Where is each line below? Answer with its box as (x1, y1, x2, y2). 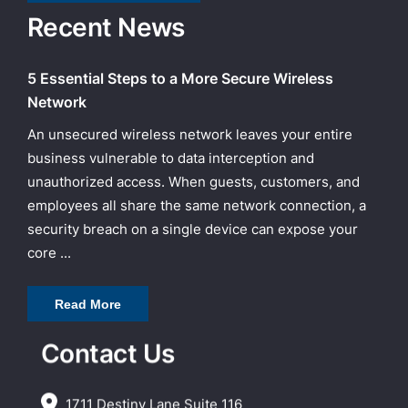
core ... (27, 243, 71, 261)
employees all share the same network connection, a (27, 196, 366, 214)
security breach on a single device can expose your (27, 219, 358, 238)
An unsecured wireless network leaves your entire (27, 125, 352, 143)
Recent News (27, 11, 185, 43)
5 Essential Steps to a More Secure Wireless (27, 68, 333, 87)
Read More (55, 296, 121, 311)
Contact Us (41, 337, 175, 369)
